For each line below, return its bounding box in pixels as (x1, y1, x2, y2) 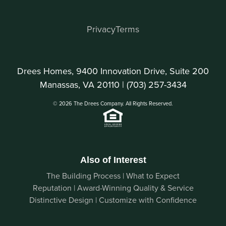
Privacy (87, 22, 116, 35)
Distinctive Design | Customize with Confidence (29, 194, 197, 205)
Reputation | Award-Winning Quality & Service (32, 182, 194, 193)
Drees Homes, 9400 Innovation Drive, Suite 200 (17, 64, 209, 77)
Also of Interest (80, 154, 146, 165)
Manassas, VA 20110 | (39, 78, 127, 91)
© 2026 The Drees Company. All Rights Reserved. (53, 99, 173, 107)
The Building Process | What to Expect (46, 169, 180, 181)
